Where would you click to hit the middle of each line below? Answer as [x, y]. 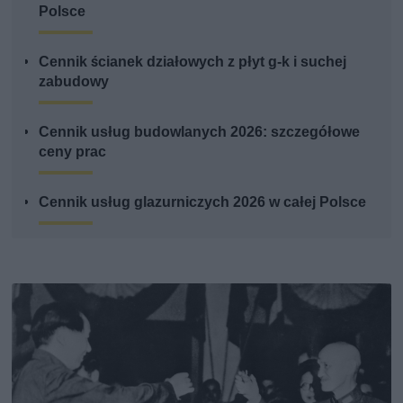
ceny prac [73, 152]
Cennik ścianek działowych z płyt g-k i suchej [193, 62]
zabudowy [74, 82]
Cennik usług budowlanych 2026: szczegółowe [200, 132]
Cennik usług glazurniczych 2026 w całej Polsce [203, 202]
